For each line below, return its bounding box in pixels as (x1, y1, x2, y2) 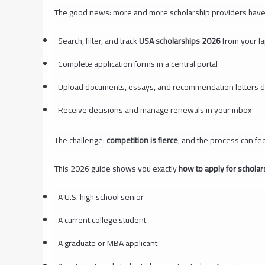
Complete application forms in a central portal (57, 56, 218, 72)
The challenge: (54, 132, 106, 148)
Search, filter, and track (57, 33, 139, 49)
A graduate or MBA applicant (57, 235, 157, 251)
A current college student (57, 212, 146, 228)
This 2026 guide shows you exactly (54, 160, 179, 176)
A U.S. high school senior (57, 189, 144, 205)
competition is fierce (106, 132, 178, 148)
